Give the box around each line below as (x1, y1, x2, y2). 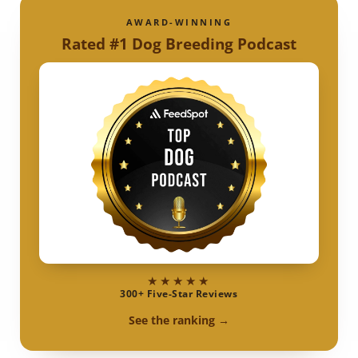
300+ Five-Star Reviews (120, 287, 238, 301)
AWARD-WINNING (125, 16, 233, 29)
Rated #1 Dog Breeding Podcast (61, 33, 296, 55)
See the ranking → (128, 312, 229, 328)
